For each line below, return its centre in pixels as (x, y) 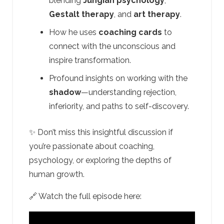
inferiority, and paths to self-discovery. (119, 106)
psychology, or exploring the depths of (100, 160)
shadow (65, 92)
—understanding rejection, (129, 92)
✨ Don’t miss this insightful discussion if (101, 132)
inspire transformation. (90, 60)
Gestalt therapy (81, 14)
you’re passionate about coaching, (92, 146)
